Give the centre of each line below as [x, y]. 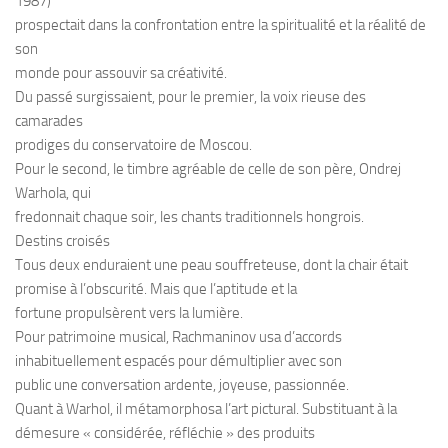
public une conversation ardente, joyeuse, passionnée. [182, 385]
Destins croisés [62, 241]
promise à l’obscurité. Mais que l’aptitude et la [156, 289]
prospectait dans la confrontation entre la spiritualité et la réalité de [220, 25]
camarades [49, 121]
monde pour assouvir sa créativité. [121, 73]
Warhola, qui [53, 193]
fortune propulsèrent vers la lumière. [129, 313]
